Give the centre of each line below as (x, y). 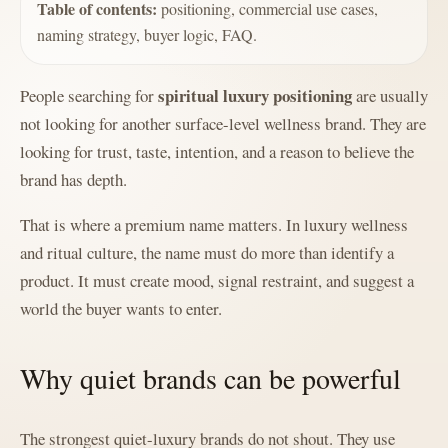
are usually (390, 95)
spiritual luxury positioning (255, 95)
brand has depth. (73, 179)
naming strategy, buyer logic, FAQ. (147, 34)
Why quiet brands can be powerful (210, 377)
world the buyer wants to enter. (121, 308)
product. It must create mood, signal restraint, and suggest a (217, 280)
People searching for (89, 95)
